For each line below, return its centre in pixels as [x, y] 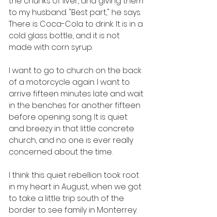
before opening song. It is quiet [69, 117]
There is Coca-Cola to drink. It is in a [77, 24]
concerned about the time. [62, 152]
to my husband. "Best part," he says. [76, 12]
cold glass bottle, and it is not [65, 36]
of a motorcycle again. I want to [70, 82]
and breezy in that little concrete [72, 129]
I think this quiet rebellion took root [75, 175]
